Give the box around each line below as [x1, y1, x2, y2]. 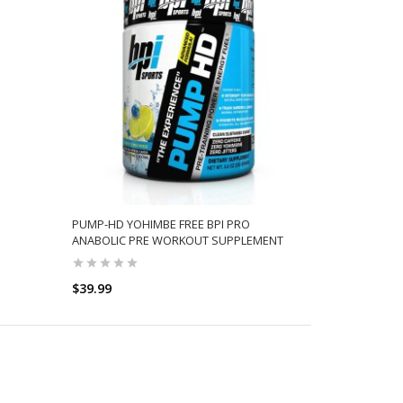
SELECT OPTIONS [138, 318, 226, 331]
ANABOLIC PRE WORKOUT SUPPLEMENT [72, 231, 284, 248]
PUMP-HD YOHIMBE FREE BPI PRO [72, 215, 251, 232]
